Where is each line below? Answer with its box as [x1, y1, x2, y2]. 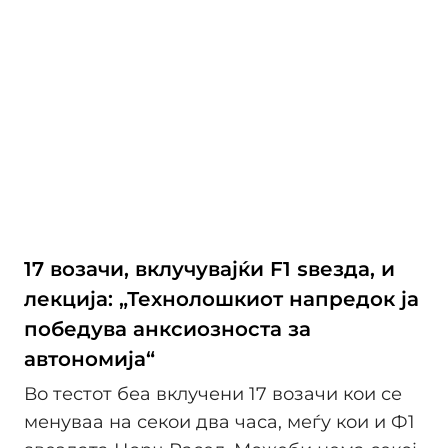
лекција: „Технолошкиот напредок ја [24, 286, 419, 311]
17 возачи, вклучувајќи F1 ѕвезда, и [24, 256, 395, 281]
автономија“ [24, 346, 155, 371]
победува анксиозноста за [24, 316, 311, 341]
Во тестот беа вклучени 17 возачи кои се [24, 383, 402, 406]
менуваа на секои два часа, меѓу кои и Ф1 [24, 411, 415, 434]
